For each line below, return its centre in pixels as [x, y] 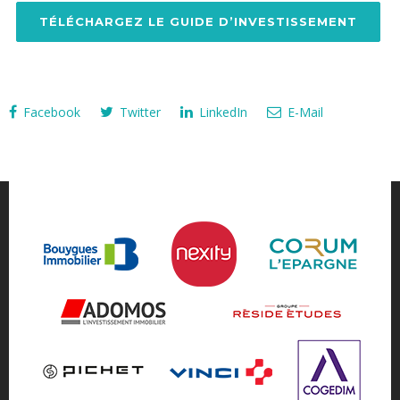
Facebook [50, 112]
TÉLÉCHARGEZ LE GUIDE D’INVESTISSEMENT [198, 22]
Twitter [138, 112]
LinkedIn [221, 112]
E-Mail [304, 112]
